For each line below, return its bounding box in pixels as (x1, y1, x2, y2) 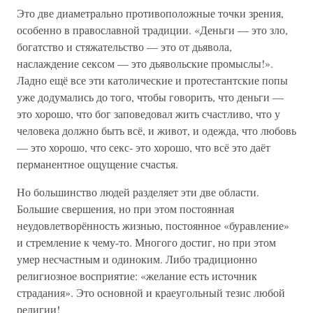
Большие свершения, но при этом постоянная (17, 201, 234, 216)
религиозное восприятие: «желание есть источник (17, 268, 257, 283)
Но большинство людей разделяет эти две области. (17, 184, 259, 199)
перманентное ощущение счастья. (17, 156, 178, 171)
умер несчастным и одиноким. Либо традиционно (17, 252, 257, 266)
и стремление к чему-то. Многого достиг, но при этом (17, 235, 276, 249)
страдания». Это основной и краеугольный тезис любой (17, 285, 285, 300)
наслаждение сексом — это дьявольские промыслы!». (17, 56, 273, 71)
